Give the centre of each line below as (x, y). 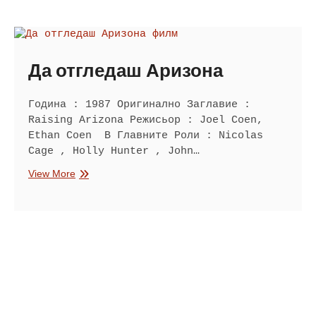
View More (52, 174)
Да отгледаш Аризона (126, 72)
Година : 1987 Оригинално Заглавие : (139, 105)
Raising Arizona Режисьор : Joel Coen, (146, 121)
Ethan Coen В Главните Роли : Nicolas (146, 136)
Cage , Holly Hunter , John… (114, 152)
